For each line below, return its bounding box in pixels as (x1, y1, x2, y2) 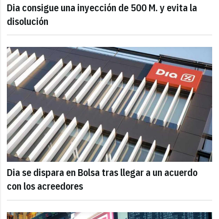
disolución (7, 14, 49, 28)
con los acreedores (7, 179, 84, 193)
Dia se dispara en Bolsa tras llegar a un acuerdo (7, 166, 198, 179)
